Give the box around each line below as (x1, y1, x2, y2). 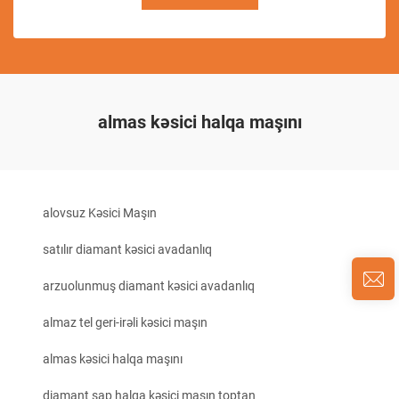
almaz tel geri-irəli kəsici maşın (43, 315, 208, 330)
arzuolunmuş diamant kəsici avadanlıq (43, 279, 255, 293)
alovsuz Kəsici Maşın (43, 206, 157, 220)
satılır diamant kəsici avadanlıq (43, 242, 212, 256)
